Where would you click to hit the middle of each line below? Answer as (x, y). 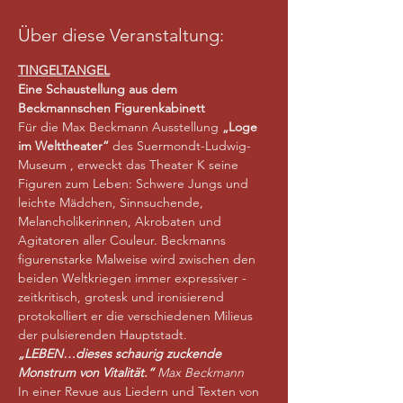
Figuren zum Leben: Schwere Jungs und (135, 184)
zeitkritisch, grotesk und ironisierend (123, 297)
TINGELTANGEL (64, 70)
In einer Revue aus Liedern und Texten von (140, 391)
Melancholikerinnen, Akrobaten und (121, 221)
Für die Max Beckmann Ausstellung (120, 127)
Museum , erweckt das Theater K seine (130, 165)
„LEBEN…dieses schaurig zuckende (121, 354)
